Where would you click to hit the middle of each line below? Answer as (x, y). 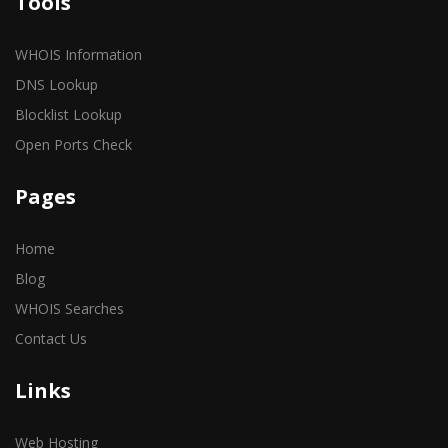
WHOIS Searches (69, 308)
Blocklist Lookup (68, 114)
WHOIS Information (78, 54)
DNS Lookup (56, 84)
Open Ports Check (73, 144)
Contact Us (51, 338)
